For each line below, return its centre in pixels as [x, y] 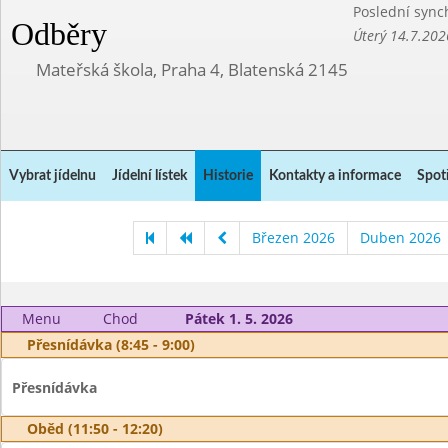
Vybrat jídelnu [52, 176]
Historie [228, 176]
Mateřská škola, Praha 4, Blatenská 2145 [192, 69]
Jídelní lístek [149, 176]
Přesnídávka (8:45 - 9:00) [111, 344]
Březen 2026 [293, 237]
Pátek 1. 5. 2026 [238, 318]
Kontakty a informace [335, 176]
